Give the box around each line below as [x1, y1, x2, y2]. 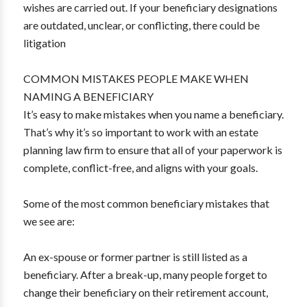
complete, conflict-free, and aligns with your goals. [23, 161, 258, 174]
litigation [23, 36, 66, 49]
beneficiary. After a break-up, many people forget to [23, 268, 267, 281]
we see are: [23, 214, 75, 228]
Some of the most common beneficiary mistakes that [23, 197, 269, 210]
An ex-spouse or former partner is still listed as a [23, 250, 247, 263]
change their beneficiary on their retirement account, [23, 286, 268, 299]
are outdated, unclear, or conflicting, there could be [23, 19, 260, 32]
